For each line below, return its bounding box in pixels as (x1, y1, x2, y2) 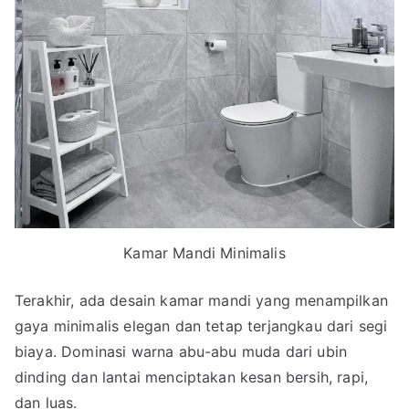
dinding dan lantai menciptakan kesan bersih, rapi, (15, 367, 369, 386)
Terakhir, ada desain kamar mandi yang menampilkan (15, 290, 388, 309)
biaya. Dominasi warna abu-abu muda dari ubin (15, 341, 348, 361)
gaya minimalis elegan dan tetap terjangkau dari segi (15, 316, 388, 335)
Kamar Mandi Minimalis (123, 243, 286, 262)
